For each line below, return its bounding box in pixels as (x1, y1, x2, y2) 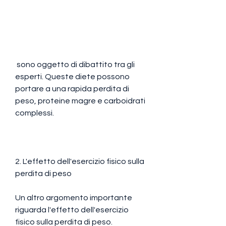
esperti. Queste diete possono (15, 72, 130, 81)
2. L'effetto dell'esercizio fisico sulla (15, 157, 144, 165)
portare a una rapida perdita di (15, 84, 129, 93)
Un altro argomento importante (15, 193, 132, 202)
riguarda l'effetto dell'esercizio (15, 205, 129, 214)
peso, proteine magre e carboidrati (15, 96, 145, 105)
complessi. (15, 108, 54, 117)
